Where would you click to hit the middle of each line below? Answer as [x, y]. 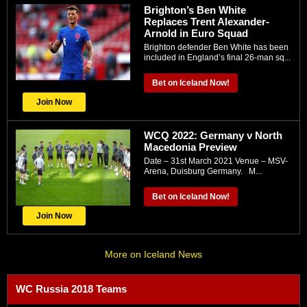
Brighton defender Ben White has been [216, 47]
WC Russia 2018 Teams [71, 288]
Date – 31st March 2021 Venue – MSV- [216, 161]
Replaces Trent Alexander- [207, 21]
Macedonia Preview [191, 147]
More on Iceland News [153, 254]
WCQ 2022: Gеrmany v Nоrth [213, 135]
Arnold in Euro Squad [196, 33]
